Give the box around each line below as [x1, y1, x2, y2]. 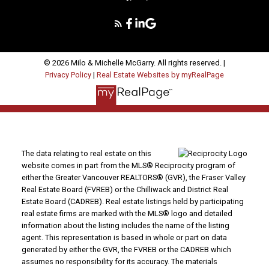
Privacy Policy [45, 70, 91, 80]
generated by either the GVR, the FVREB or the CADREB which [21, 244, 231, 254]
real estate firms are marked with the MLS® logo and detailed [21, 208, 232, 218]
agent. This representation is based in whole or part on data [21, 232, 227, 242]
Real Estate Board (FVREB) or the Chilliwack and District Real [21, 184, 228, 194]
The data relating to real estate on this [21, 148, 151, 158]
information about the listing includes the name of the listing [21, 220, 229, 230]
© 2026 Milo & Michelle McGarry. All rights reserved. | [44, 58, 225, 68]
